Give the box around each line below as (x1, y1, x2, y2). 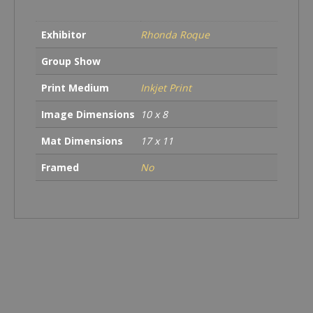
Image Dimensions (41, 108, 135, 122)
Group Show (41, 54, 101, 68)
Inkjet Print (140, 81, 191, 95)
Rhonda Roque (140, 28, 210, 42)
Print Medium (41, 81, 109, 95)
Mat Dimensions (41, 134, 123, 148)
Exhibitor (41, 28, 86, 42)
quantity (13, 3, 57, 17)
